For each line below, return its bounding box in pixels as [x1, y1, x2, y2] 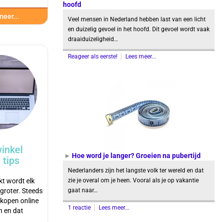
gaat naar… [68, 187, 98, 194]
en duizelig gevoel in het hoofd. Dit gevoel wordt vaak [68, 26, 210, 33]
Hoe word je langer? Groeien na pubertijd [72, 152, 201, 160]
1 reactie [68, 204, 92, 211]
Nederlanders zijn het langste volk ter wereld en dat [68, 167, 204, 174]
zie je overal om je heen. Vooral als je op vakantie [68, 177, 199, 184]
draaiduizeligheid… [68, 36, 118, 43]
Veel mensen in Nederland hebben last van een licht [68, 16, 206, 23]
